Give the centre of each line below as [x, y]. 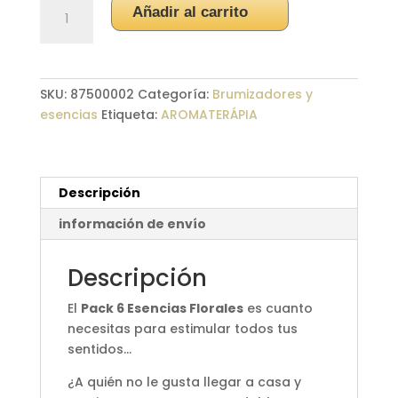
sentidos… [99, 350]
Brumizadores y [262, 95]
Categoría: [175, 95]
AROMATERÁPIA [209, 115]
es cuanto [278, 309]
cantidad [68, 86]
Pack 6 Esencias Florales [162, 309]
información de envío [132, 224]
